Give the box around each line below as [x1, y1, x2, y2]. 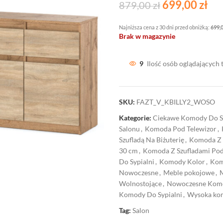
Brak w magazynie [119, 32, 175, 40]
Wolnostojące [119, 179, 162, 188]
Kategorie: [119, 113, 151, 122]
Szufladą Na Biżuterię [119, 135, 184, 144]
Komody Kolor [159, 157, 205, 166]
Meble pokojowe [163, 168, 215, 177]
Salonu [119, 124, 140, 133]
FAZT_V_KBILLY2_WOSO [136, 98, 215, 106]
